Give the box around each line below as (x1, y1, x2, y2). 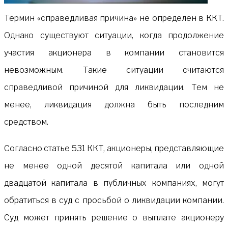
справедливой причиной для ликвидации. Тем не (4, 82, 224, 92)
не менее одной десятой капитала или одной (4, 160, 224, 170)
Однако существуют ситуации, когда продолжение (4, 30, 224, 40)
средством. (4, 117, 48, 127)
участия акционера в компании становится (4, 47, 224, 58)
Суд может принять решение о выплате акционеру (4, 212, 224, 222)
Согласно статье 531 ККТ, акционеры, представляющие (4, 143, 224, 153)
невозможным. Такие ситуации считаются (4, 65, 224, 75)
